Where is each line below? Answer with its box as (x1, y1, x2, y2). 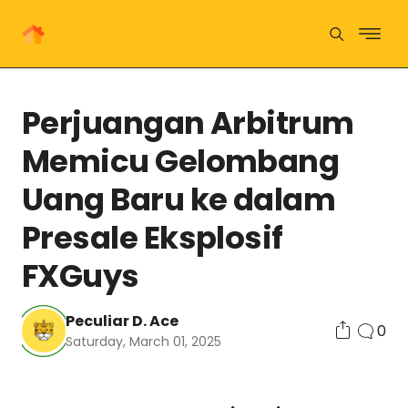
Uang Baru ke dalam (22, 178, 336, 221)
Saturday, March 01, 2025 (66, 332, 221, 351)
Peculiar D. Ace (66, 311, 178, 331)
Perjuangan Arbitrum (22, 101, 354, 145)
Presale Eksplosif (22, 216, 283, 260)
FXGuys (22, 254, 139, 298)
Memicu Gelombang (22, 139, 340, 183)
